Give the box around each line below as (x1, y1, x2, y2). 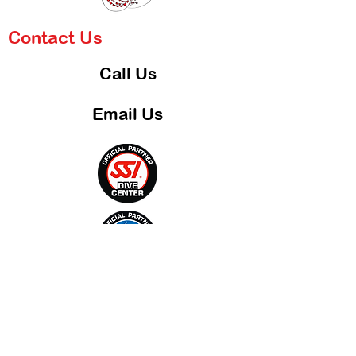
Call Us (99, 64, 157, 83)
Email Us (92, 105, 163, 123)
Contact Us (8, 27, 103, 48)
